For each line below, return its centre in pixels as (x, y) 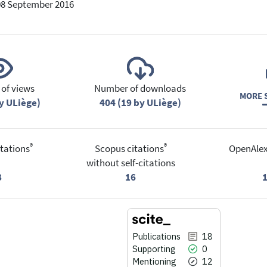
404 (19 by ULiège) (140, 103)
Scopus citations (129, 149)
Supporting (154, 249)
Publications (156, 237)
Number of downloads (140, 88)
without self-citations (131, 163)
